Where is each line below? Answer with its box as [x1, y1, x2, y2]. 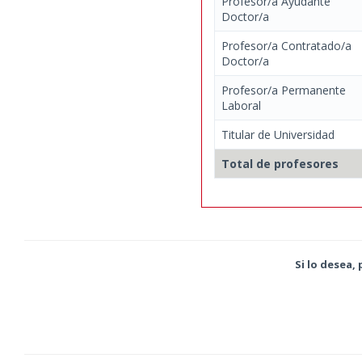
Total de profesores [221, 156, 339, 171]
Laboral [221, 98, 261, 113]
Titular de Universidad [221, 127, 335, 142]
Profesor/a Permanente [221, 82, 346, 98]
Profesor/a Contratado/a [221, 38, 351, 53]
